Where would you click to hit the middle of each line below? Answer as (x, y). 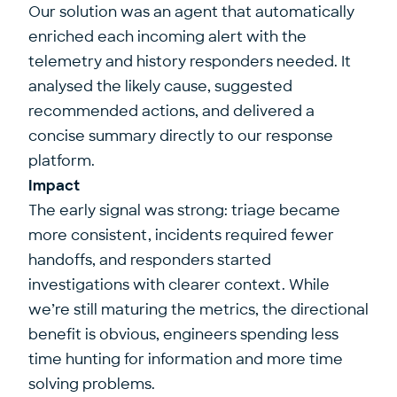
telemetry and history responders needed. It (190, 62)
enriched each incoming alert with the (167, 37)
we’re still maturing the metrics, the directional (198, 310)
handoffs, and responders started (150, 260)
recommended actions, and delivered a (171, 111)
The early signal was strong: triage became (184, 210)
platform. (62, 161)
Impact (54, 186)
